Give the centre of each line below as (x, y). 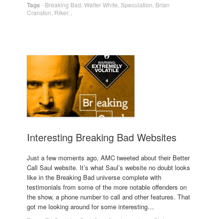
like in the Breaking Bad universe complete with (94, 177)
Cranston (39, 12)
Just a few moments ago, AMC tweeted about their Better (108, 157)
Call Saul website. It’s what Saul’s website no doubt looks (109, 167)
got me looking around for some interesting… (90, 206)
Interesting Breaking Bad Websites (102, 137)
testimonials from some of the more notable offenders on (107, 187)
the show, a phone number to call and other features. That (109, 197)
